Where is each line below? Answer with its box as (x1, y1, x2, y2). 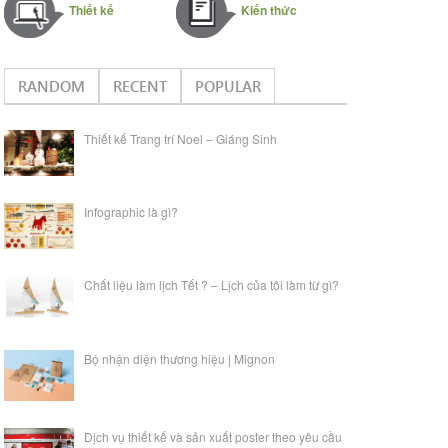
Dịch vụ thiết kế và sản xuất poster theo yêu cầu (84, 428, 343, 446)
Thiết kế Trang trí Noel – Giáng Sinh (84, 129, 278, 147)
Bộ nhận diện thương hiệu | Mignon (84, 349, 276, 367)
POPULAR (195, 75, 262, 96)
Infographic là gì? (84, 203, 179, 221)
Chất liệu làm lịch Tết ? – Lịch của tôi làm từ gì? (84, 275, 340, 293)
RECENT (113, 75, 168, 96)
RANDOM (18, 75, 86, 96)
